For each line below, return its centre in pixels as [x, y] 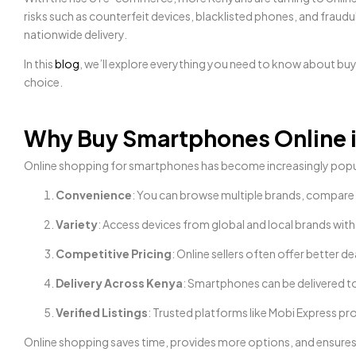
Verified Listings [102, 312]
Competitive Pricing [114, 253]
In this [39, 64]
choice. [43, 82]
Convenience [94, 195]
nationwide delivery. [75, 34]
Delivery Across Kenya [119, 283]
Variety [77, 224]
